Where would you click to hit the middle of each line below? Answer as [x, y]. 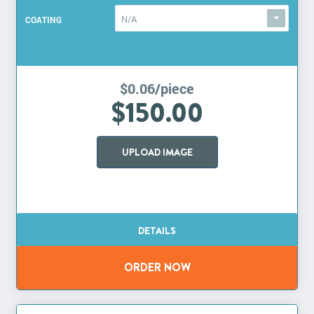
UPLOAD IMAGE [157, 152]
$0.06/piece [157, 89]
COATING [43, 20]
